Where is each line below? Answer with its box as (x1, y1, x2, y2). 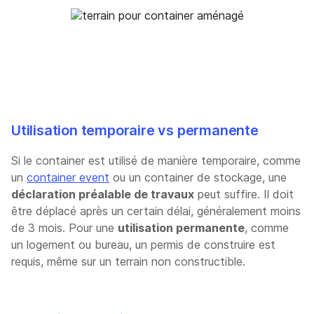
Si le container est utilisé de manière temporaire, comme (11, 153, 301, 168)
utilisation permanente (118, 220, 245, 235)
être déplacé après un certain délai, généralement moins (11, 203, 301, 218)
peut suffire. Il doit (194, 186, 294, 201)
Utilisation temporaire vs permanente (11, 121, 259, 139)
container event (27, 170, 109, 184)
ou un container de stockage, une (109, 170, 287, 184)
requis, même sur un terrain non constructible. (11, 254, 245, 268)
